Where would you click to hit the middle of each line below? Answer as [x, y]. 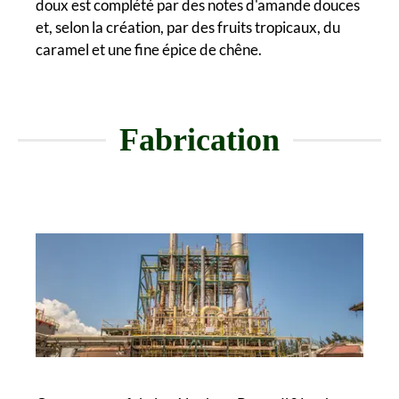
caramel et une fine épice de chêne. [149, 50]
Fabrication [199, 140]
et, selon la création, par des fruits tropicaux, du [188, 28]
